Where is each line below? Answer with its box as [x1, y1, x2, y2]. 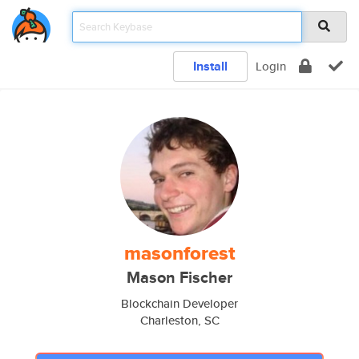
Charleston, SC [139, 312, 220, 329]
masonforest [123, 239, 236, 268]
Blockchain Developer [121, 295, 238, 312]
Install [193, 57, 228, 75]
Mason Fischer [127, 266, 232, 289]
